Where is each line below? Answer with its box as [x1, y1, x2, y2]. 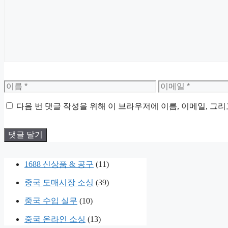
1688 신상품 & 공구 [24, 159, 94, 168]
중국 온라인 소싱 [24, 214, 85, 223]
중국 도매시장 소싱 [24, 178, 94, 187]
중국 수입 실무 [24, 196, 77, 205]
